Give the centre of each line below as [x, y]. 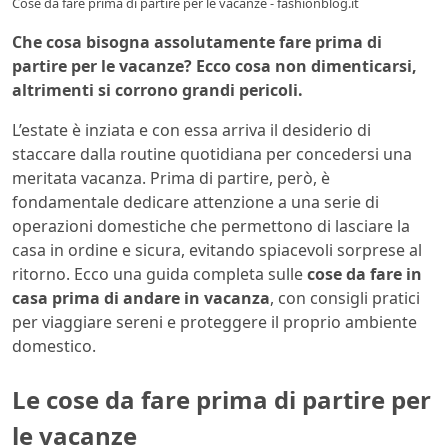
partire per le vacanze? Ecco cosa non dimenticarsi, [214, 66]
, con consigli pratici [345, 298]
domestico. [54, 346]
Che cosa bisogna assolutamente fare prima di [197, 42]
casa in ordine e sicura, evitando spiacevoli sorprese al [217, 250]
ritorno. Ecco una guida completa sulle [159, 274]
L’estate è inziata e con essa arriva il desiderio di [191, 130]
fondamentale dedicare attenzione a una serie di [195, 202]
